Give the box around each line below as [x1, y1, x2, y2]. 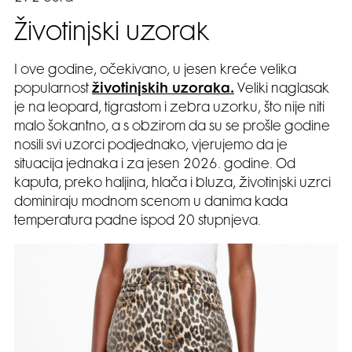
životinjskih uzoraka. [92, 82, 234, 96]
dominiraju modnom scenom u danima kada [14, 196, 288, 209]
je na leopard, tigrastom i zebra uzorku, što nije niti [14, 101, 324, 115]
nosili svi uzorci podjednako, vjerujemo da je [14, 139, 288, 152]
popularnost [14, 82, 92, 96]
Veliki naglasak [234, 82, 329, 96]
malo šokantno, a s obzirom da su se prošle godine [14, 120, 330, 134]
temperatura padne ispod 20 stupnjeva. [14, 214, 261, 228]
